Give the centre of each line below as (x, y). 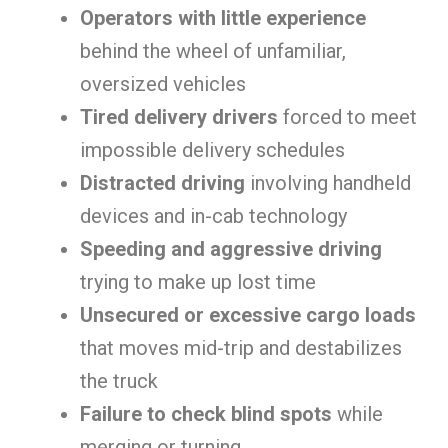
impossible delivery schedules (212, 150)
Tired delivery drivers (179, 117)
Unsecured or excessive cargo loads (248, 315)
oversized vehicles (163, 84)
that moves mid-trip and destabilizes (241, 348)
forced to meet (347, 117)
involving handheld (328, 183)
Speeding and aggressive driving (231, 249)
